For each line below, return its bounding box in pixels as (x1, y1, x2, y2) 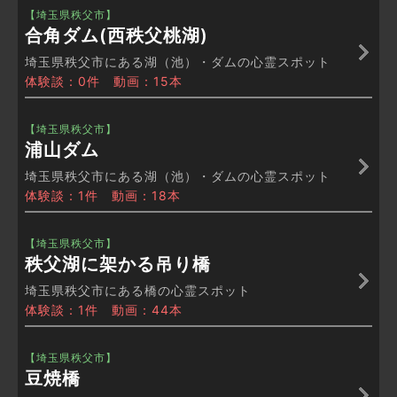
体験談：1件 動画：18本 (25, 188, 181, 204)
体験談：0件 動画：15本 (25, 74, 183, 90)
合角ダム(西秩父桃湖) (25, 25, 208, 47)
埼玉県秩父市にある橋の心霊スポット (25, 283, 251, 299)
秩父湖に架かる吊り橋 (25, 253, 211, 276)
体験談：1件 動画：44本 (25, 302, 183, 318)
